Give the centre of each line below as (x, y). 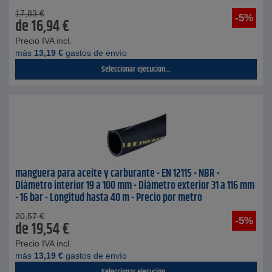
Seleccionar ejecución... (136, 69)
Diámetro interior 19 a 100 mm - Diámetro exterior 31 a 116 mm (135, 186)
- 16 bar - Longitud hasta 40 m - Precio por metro (109, 198)
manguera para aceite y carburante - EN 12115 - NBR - (117, 174)
